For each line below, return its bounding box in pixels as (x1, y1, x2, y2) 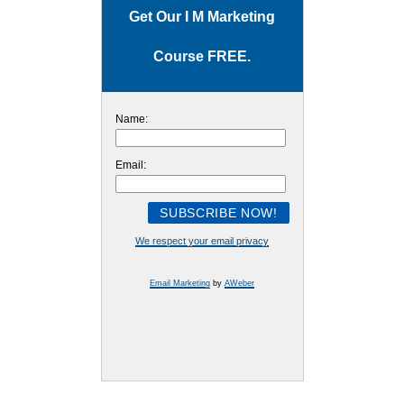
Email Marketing (150, 278, 210, 288)
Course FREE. (153, 49, 251, 65)
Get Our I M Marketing (129, 9, 275, 25)
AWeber (225, 278, 254, 288)
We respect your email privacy (135, 235, 269, 247)
